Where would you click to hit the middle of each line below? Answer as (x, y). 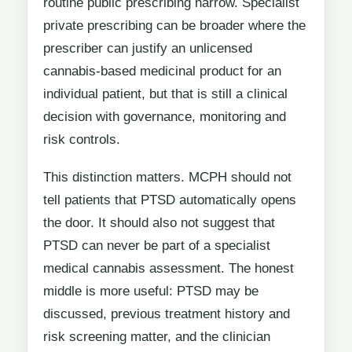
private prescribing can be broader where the (174, 25)
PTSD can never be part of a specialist (157, 246)
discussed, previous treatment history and (167, 314)
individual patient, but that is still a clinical (165, 93)
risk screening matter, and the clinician (157, 337)
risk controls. (82, 139)
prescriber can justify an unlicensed (148, 48)
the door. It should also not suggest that (159, 223)
